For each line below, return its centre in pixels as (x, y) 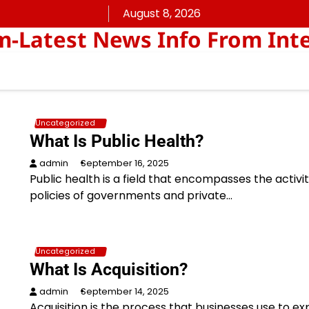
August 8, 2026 (162, 13)
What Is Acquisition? (108, 269)
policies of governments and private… (131, 196)
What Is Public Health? (116, 141)
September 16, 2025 (124, 163)
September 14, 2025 (124, 291)
